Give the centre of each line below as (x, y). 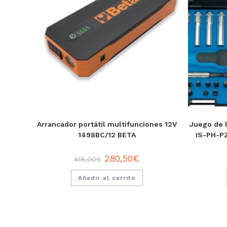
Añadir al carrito (107, 178)
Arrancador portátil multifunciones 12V (107, 124)
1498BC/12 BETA (107, 135)
